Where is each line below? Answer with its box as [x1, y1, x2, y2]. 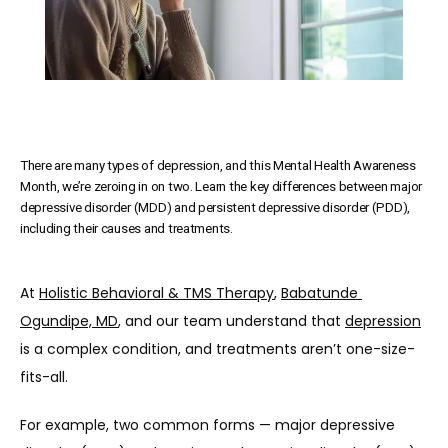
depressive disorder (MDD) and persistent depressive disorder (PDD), [20, 200, 411, 215]
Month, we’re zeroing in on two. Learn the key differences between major [20, 179, 423, 194]
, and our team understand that [118, 311, 345, 331]
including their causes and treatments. [20, 221, 233, 236]
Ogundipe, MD [20, 311, 118, 331]
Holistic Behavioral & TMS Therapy [39, 283, 274, 303]
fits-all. [20, 367, 72, 387]
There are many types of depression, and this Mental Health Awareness [20, 158, 416, 173]
